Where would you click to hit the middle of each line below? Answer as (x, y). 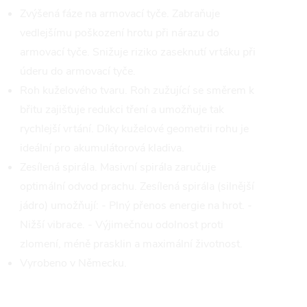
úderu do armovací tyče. (78, 71)
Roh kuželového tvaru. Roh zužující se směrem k (137, 90)
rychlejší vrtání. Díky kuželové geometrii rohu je (134, 129)
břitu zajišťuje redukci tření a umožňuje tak (122, 110)
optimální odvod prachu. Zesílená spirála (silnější (137, 186)
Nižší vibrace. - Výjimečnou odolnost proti (122, 225)
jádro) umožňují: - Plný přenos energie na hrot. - (136, 206)
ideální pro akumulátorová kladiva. (102, 148)
